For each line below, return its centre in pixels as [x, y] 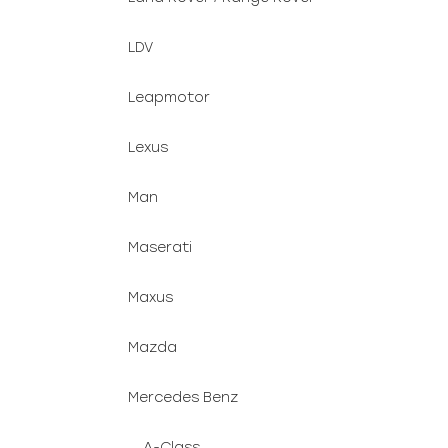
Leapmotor [169, 97]
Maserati [160, 247]
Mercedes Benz [183, 397]
